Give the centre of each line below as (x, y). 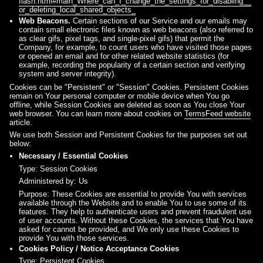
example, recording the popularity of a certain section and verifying (132, 65)
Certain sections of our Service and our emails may (159, 21)
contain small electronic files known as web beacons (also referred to (136, 29)
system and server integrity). (68, 73)
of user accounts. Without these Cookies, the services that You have (136, 220)
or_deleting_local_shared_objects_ (77, 10)
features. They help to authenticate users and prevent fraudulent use (135, 211)
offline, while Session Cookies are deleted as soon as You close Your (127, 104)
